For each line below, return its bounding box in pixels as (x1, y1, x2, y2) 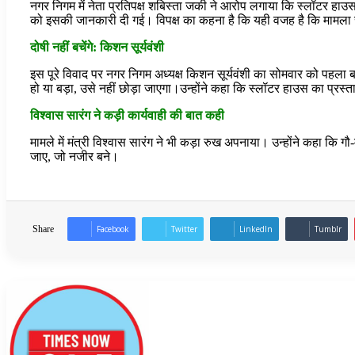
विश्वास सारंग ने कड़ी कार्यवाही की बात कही (30, 108, 224, 122)
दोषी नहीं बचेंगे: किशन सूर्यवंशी (30, 40, 167, 54)
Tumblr (315, 223, 342, 235)
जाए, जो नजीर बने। (30, 149, 119, 163)
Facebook (97, 223, 129, 235)
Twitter (171, 223, 197, 235)
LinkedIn (239, 223, 273, 235)
